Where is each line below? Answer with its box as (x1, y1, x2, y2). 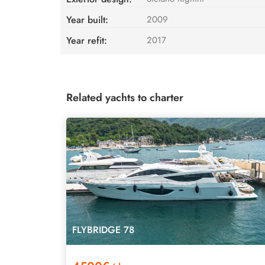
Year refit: (66, 33, 107, 47)
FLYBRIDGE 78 (72, 222, 134, 237)
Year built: (66, 12, 108, 27)
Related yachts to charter (66, 89, 183, 105)
